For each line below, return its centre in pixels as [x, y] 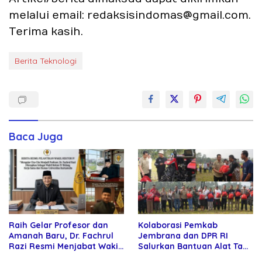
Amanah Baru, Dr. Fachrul [61, 236]
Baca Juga [36, 137]
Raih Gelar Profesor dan [58, 225]
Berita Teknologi [46, 61]
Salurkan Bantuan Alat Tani [194, 247]
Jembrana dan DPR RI [183, 236]
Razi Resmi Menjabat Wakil [65, 247]
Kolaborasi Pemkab [178, 225]
